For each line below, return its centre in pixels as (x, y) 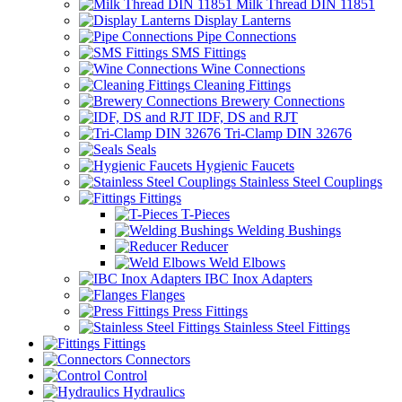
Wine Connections (251, 69)
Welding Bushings (287, 230)
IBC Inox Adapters (257, 279)
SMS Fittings (207, 52)
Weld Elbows (245, 262)
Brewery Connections (281, 101)
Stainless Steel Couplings (309, 182)
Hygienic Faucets (243, 166)
